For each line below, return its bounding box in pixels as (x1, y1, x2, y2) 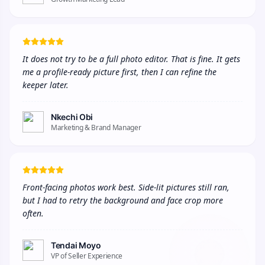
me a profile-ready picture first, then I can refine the (22, 66, 216, 77)
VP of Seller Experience (51, 250, 123, 261)
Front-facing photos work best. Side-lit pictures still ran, (22, 181, 230, 193)
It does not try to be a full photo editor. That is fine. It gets (22, 53, 240, 64)
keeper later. (22, 79, 69, 91)
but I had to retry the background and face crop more (22, 194, 223, 206)
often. (22, 207, 44, 219)
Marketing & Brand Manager (51, 122, 141, 132)
